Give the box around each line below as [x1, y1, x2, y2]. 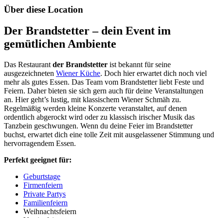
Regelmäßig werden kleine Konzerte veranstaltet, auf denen [4, 104, 187, 113]
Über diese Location [4, 4, 83, 15]
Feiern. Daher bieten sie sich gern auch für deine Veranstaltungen [4, 87, 203, 95]
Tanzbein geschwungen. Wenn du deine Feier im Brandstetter [4, 122, 193, 130]
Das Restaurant [4, 60, 53, 69]
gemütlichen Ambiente [4, 37, 116, 51]
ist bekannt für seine [108, 60, 171, 69]
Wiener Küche [56, 69, 100, 78]
